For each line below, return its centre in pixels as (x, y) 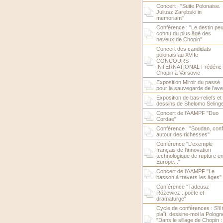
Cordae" (166, 119)
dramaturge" (171, 199)
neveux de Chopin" (179, 39)
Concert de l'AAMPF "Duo (187, 113)
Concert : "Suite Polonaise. (188, 6)
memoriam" (170, 18)
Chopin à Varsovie (178, 73)
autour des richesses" (183, 134)
